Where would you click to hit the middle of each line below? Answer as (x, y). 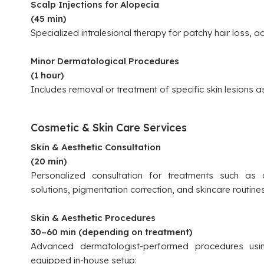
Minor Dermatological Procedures (105, 61)
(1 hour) (47, 75)
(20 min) (49, 161)
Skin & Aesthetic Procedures (93, 218)
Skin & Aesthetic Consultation (96, 147)
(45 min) (48, 19)
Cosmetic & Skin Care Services (109, 127)
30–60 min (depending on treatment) (111, 232)
